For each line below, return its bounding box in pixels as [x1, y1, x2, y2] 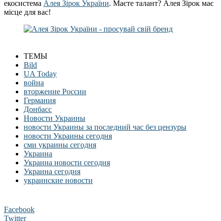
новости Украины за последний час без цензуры [24, 123, 186, 132]
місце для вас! [4, 8, 51, 17]
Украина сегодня [24, 167, 80, 176]
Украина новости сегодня [24, 158, 110, 167]
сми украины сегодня [24, 141, 96, 149]
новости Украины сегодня [24, 132, 112, 141]
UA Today [24, 70, 57, 78]
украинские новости [24, 176, 93, 185]
